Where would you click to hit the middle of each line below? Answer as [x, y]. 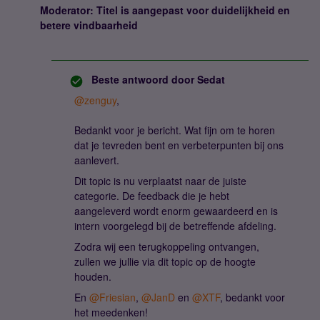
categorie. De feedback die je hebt [152, 196]
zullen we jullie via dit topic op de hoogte [165, 261]
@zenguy [95, 100]
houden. [93, 276]
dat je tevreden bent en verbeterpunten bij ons [179, 145]
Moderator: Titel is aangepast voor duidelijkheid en [165, 10]
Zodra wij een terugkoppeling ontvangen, [167, 246]
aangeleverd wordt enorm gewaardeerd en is [176, 211]
